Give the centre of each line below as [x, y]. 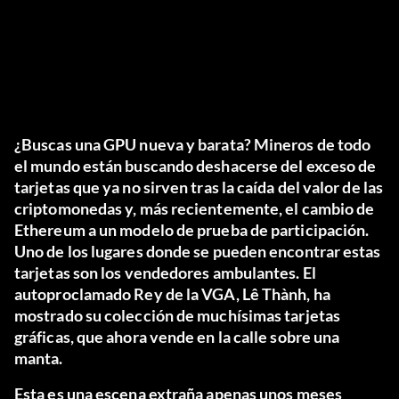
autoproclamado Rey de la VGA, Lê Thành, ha [172, 294]
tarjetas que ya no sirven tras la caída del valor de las [199, 187]
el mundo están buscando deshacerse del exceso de [195, 166]
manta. [39, 358]
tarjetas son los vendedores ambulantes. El [165, 273]
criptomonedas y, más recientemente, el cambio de [195, 209]
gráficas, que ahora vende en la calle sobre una [177, 337]
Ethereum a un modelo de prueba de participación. [192, 230]
